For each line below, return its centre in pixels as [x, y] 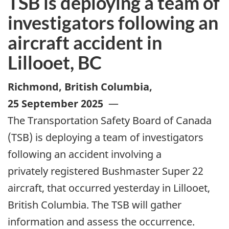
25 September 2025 [55, 104]
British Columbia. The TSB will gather [95, 205]
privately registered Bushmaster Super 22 [106, 171]
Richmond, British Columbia [78, 87]
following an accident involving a [85, 154]
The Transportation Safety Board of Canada [110, 121]
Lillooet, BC [55, 62]
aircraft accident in [85, 42]
